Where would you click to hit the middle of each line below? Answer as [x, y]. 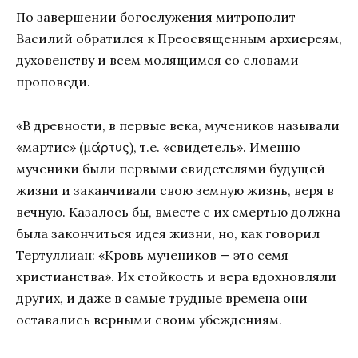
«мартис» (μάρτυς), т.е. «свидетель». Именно [158, 147]
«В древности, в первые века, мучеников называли [178, 125]
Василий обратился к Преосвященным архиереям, [179, 39]
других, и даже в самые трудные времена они [162, 298]
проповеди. [53, 82]
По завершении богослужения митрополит [156, 17]
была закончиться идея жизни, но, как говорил [168, 233]
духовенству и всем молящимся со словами [157, 60]
